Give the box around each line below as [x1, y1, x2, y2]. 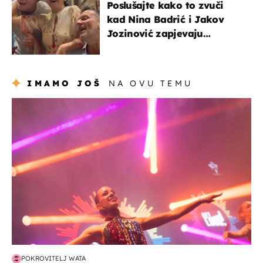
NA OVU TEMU [108, 77, 193, 89]
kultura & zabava [12, 97, 89, 110]
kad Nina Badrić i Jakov [107, 13, 224, 25]
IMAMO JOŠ [27, 77, 102, 89]
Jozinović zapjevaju [107, 27, 203, 39]
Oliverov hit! [107, 41, 167, 53]
